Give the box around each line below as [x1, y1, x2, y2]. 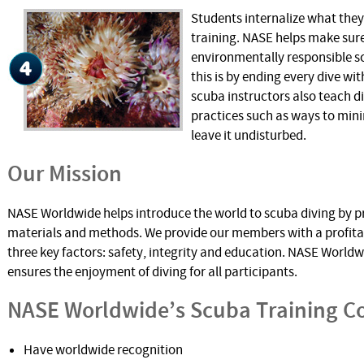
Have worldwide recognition [24, 341, 183, 359]
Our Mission [7, 159, 122, 190]
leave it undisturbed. [191, 127, 306, 145]
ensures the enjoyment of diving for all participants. [7, 263, 297, 281]
